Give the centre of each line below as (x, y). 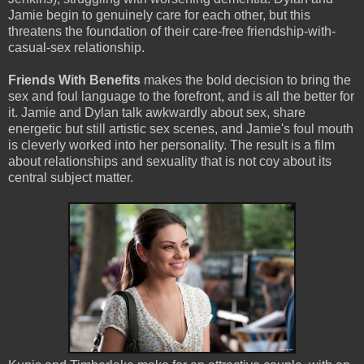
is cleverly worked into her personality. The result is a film (171, 145)
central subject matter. (71, 177)
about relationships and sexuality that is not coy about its (170, 161)
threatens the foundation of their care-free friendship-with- (172, 31)
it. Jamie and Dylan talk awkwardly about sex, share (157, 112)
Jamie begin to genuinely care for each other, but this (159, 15)
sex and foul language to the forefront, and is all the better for (181, 96)
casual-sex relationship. (76, 47)
